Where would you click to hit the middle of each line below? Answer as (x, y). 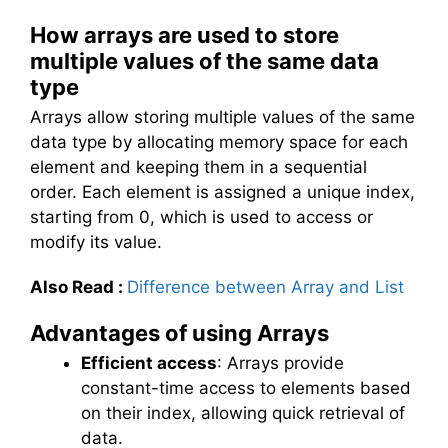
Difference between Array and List (265, 286)
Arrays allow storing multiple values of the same (222, 116)
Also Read (72, 286)
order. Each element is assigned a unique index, (222, 191)
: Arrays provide (280, 363)
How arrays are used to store (184, 34)
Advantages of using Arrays (179, 333)
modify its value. (96, 241)
